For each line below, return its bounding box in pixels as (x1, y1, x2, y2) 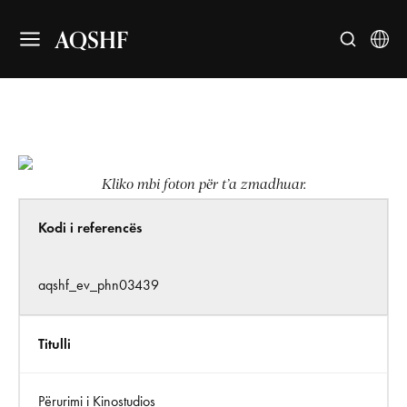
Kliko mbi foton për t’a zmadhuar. (101, 176, 306, 193)
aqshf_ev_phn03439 (38, 276, 159, 293)
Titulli (38, 335, 71, 352)
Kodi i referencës (38, 219, 142, 236)
